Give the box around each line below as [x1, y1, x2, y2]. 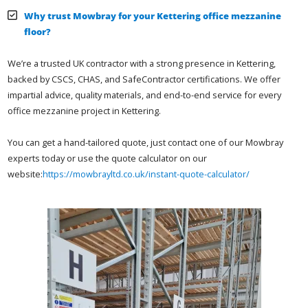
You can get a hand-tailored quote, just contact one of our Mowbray [8, 135, 284, 148]
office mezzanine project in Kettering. [8, 104, 162, 117]
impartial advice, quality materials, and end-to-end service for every [8, 88, 282, 101]
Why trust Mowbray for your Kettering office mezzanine [24, 9, 282, 22]
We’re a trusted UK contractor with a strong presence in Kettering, [8, 56, 276, 69]
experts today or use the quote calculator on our [8, 151, 208, 164]
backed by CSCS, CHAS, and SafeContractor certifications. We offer [8, 72, 281, 85]
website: [8, 167, 43, 180]
